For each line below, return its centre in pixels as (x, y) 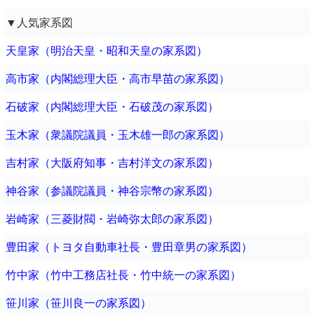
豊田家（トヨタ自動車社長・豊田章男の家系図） (129, 247)
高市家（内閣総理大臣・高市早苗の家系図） (117, 79)
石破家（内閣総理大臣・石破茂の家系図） (112, 107)
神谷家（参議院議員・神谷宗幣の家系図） (112, 191)
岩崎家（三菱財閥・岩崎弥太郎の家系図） (112, 219)
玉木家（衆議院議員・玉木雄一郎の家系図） (117, 135)
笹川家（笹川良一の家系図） (78, 303)
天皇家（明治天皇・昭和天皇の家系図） (106, 51)
